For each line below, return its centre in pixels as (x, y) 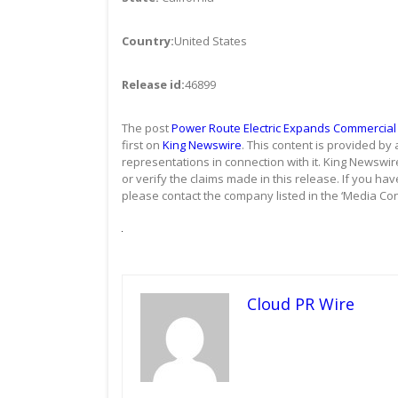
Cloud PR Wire (301, 303)
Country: (148, 40)
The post (147, 127)
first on (142, 144)
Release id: (153, 84)
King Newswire (202, 144)
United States (211, 40)
